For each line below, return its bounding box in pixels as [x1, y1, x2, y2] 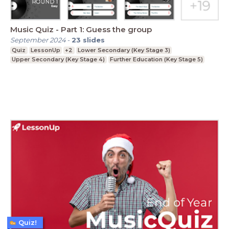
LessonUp [30, 47, 60, 54]
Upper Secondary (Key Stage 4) [12, 56, 105, 63]
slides [83, 36, 105, 44]
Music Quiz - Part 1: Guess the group [56, 25, 152, 35]
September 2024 [10, 36, 66, 44]
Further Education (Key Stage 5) [109, 56, 203, 63]
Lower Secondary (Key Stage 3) [78, 47, 171, 54]
